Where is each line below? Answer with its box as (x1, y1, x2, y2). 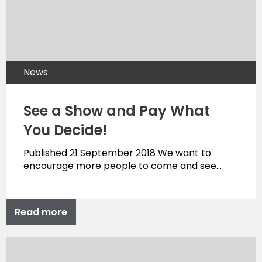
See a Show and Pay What (23, 101, 210, 121)
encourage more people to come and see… (23, 159, 222, 173)
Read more (15, 205, 67, 219)
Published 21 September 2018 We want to (23, 146, 211, 160)
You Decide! (23, 120, 107, 140)
